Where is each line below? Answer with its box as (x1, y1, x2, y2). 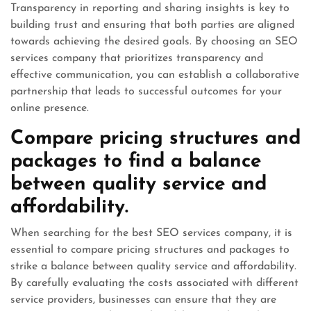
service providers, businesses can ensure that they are (10, 294, 276, 305)
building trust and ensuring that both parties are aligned (10, 19, 294, 31)
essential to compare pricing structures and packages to (10, 244, 289, 255)
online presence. (10, 103, 89, 114)
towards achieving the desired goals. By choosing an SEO (10, 36, 298, 47)
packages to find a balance (10, 152, 261, 171)
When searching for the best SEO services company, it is (10, 228, 292, 239)
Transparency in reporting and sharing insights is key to (10, 3, 289, 14)
